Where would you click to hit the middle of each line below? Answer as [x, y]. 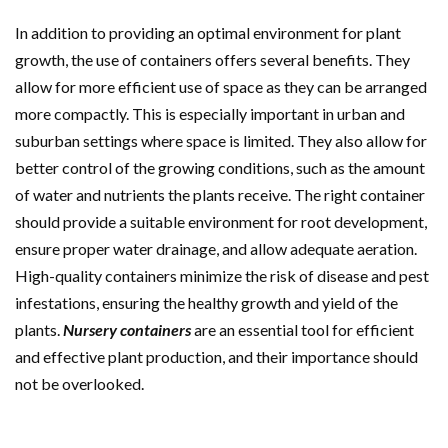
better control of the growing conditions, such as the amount [220, 167]
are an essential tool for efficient [302, 329]
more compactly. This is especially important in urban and [210, 113]
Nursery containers [127, 329]
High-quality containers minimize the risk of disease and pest [222, 275]
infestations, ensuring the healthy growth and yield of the [206, 302]
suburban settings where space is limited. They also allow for [221, 140]
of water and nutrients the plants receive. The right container [220, 194]
